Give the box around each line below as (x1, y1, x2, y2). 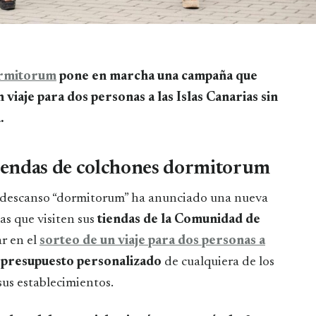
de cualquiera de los (162, 255, 274, 269)
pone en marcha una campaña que (56, 69, 257, 83)
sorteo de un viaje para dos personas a (39, 233, 265, 248)
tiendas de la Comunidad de (95, 212, 260, 226)
